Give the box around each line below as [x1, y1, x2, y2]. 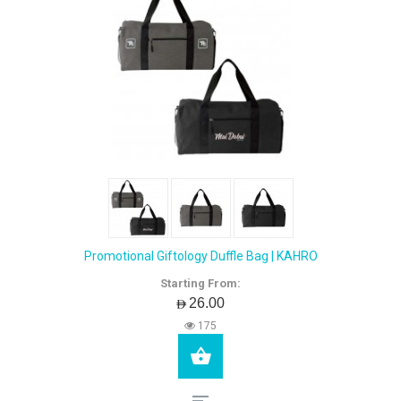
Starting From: [160, 277, 241, 290]
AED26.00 [176, 294, 225, 311]
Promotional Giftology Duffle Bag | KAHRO [83, 249, 318, 263]
